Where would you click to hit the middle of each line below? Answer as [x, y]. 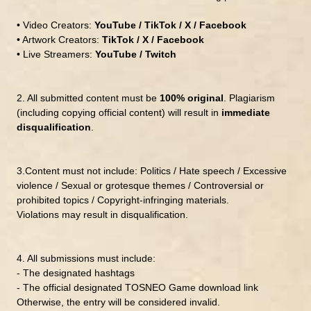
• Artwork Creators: [59, 39]
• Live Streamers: [56, 54]
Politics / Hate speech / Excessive [213, 170]
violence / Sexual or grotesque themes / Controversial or [140, 185]
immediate [245, 112]
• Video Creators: [55, 25]
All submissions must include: [91, 258]
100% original [191, 98]
